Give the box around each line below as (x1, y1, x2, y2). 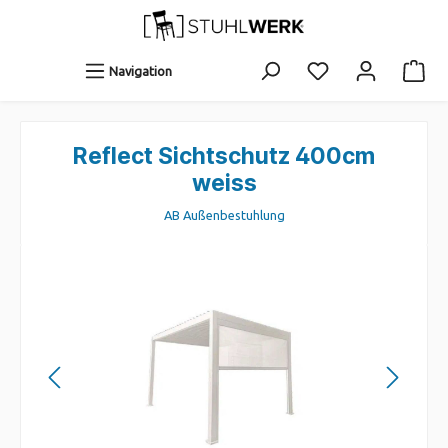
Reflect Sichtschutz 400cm (73, 142, 375, 170)
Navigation (109, 64, 172, 79)
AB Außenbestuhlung (163, 208, 285, 223)
